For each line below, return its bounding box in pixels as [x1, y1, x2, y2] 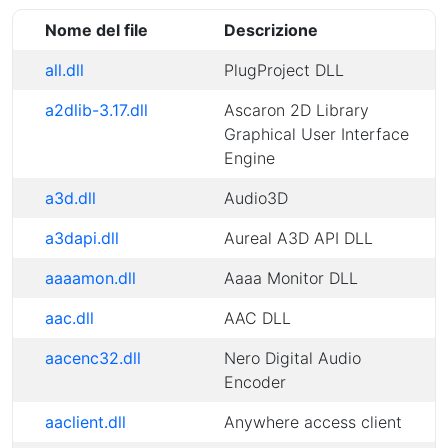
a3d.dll [45, 188, 96, 208]
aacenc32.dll [45, 348, 141, 368]
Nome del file [45, 20, 148, 40]
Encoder [224, 372, 286, 392]
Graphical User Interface [224, 124, 409, 144]
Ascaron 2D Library [224, 100, 369, 120]
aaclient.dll [45, 412, 126, 432]
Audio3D [224, 188, 288, 208]
